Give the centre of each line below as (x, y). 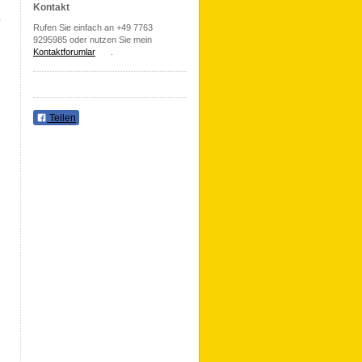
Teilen (61, 118)
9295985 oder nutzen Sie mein (93, 40)
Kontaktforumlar (64, 52)
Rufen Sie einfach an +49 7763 (93, 27)
